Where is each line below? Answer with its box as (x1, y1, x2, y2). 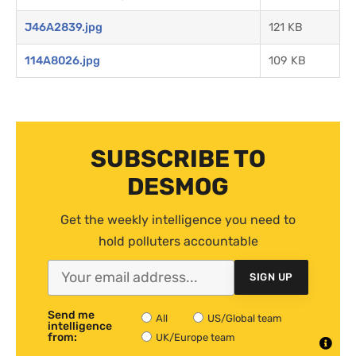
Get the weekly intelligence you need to (60, 211, 296, 227)
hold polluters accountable (98, 233, 258, 249)
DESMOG (127, 172, 229, 201)
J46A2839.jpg (25, 20, 103, 34)
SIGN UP (250, 271, 293, 284)
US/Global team (207, 311, 283, 324)
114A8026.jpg (25, 53, 100, 68)
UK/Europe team (156, 331, 236, 343)
